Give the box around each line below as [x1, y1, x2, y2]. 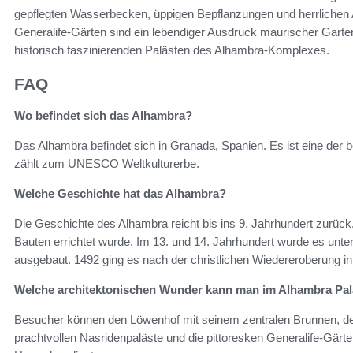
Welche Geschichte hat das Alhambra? [14, 187, 226, 201]
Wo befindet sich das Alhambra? [14, 109, 192, 123]
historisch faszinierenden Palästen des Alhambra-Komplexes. [14, 43, 329, 57]
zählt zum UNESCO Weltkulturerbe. [14, 157, 199, 171]
